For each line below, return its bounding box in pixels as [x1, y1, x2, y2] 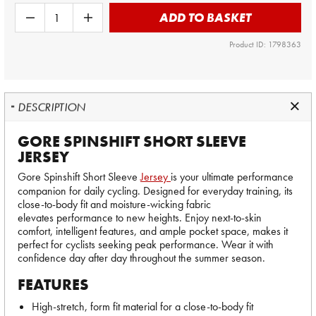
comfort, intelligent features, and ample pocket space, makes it [18, 224, 288, 238]
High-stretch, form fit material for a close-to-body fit [32, 299, 253, 314]
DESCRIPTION [18, 99, 86, 115]
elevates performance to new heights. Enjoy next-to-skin [18, 210, 262, 225]
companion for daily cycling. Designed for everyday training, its [18, 183, 293, 198]
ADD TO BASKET [159, 9, 251, 25]
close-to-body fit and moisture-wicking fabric [18, 197, 211, 212]
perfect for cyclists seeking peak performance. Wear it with [18, 237, 274, 252]
